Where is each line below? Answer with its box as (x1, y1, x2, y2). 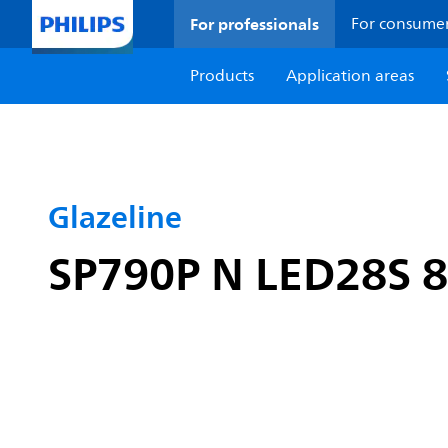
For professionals (190, 10, 320, 38)
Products (190, 63, 255, 89)
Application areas (286, 63, 415, 89)
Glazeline (48, 191, 182, 243)
